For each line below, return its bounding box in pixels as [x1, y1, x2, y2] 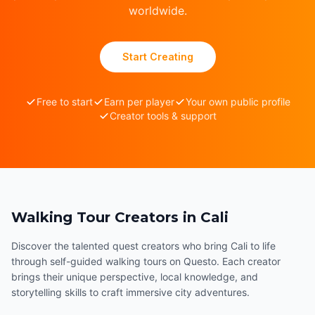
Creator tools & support [110, 110, 217, 122]
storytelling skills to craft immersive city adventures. [11, 286, 250, 298]
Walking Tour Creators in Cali [11, 209, 229, 226]
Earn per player [103, 96, 174, 108]
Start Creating [122, 51, 193, 63]
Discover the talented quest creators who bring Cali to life [11, 240, 276, 252]
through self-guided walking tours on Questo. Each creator [11, 255, 281, 267]
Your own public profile [185, 96, 290, 108]
